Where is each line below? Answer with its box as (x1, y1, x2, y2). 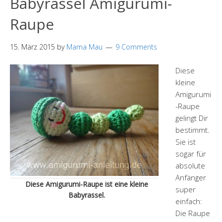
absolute (175, 161, 205, 170)
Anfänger (175, 172, 206, 182)
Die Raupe (175, 208, 210, 218)
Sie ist (175, 137, 196, 147)
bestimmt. (175, 125, 210, 135)
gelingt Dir (175, 113, 208, 123)
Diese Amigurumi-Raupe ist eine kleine (25, 179, 148, 189)
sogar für (175, 149, 206, 159)
